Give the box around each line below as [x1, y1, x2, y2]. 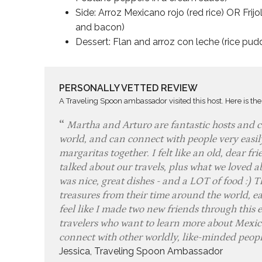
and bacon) [75, 22, 125, 33]
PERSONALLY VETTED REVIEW [58, 82, 198, 94]
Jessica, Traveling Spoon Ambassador [58, 246, 223, 257]
